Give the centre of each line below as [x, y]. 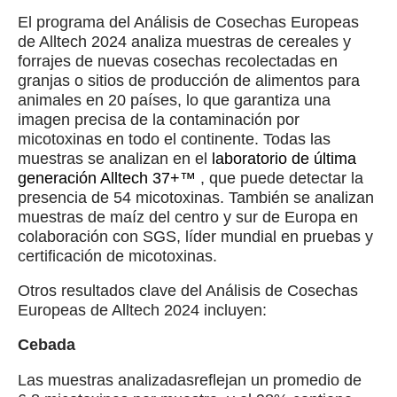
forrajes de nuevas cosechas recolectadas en [178, 62]
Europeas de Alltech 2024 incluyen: [142, 311]
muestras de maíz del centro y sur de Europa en [188, 218]
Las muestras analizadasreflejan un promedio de [190, 380]
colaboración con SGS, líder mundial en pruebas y [195, 237]
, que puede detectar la [280, 179]
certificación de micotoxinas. [117, 257]
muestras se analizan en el [115, 159]
